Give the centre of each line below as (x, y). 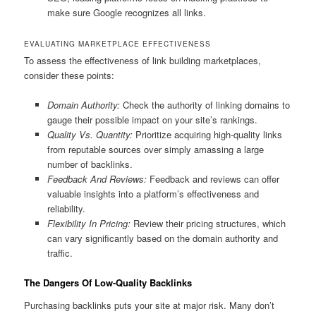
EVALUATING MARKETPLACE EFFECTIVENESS (118, 44)
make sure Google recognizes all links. (126, 13)
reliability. (66, 209)
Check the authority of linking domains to (205, 105)
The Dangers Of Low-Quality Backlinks (108, 283)
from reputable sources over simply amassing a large (155, 150)
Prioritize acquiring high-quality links (207, 135)
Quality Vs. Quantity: (90, 135)
